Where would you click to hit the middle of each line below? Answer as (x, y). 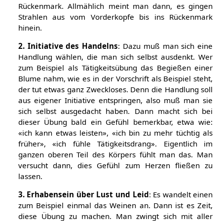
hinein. (30, 28)
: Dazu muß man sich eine (166, 46)
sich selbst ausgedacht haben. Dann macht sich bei (115, 111)
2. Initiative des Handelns (68, 46)
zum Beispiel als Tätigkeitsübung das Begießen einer (115, 68)
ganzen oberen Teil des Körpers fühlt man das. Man (115, 155)
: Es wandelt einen (181, 195)
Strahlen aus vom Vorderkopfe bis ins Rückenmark (115, 17)
